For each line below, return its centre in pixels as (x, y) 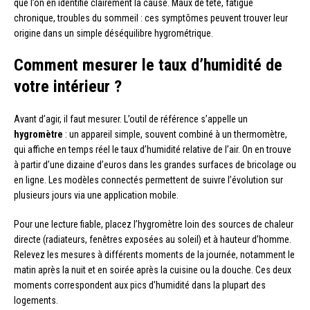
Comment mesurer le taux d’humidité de (148, 65)
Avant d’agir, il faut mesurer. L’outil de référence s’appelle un (131, 119)
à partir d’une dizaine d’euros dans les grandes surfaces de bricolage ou (155, 165)
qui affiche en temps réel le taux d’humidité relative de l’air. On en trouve (153, 150)
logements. (36, 301)
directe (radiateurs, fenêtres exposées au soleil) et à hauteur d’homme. (153, 240)
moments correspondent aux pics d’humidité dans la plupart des (140, 285)
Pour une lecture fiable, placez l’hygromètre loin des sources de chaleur (154, 225)
